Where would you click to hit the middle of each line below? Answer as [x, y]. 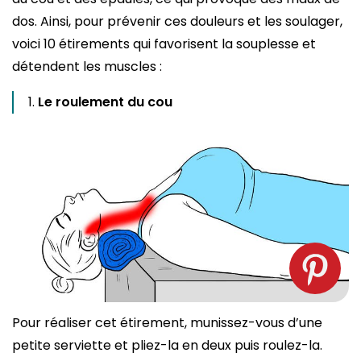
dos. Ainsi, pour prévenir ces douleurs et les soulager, [177, 22]
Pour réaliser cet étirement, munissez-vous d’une [167, 322]
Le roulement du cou [105, 102]
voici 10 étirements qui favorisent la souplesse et [164, 44]
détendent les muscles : [89, 67]
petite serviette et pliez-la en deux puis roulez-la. [167, 345]
